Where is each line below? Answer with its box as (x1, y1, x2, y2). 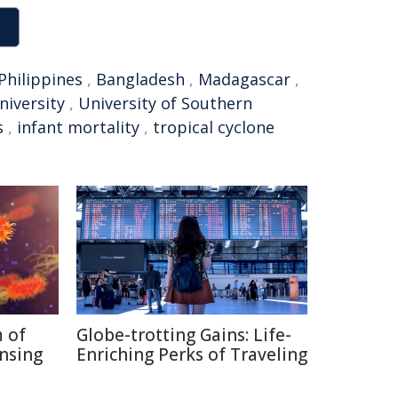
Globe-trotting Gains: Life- (76, 323, 291, 346)
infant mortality (17, 116, 139, 138)
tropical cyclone (153, 116, 275, 138)
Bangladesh (96, 68, 185, 90)
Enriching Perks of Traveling (76, 343, 307, 366)
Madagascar (198, 68, 291, 90)
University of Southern (78, 92, 252, 114)
